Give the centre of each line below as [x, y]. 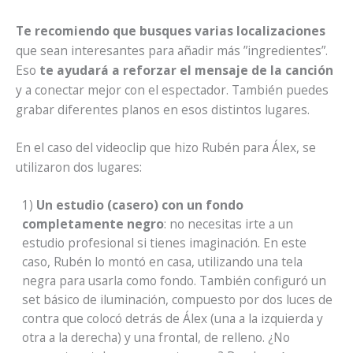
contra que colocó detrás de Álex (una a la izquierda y [172, 319]
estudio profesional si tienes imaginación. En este [164, 243]
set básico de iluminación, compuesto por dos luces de [177, 300]
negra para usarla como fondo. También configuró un [174, 281]
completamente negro [93, 224]
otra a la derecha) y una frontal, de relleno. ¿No [156, 338]
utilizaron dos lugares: [79, 167]
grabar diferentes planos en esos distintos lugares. [163, 109]
